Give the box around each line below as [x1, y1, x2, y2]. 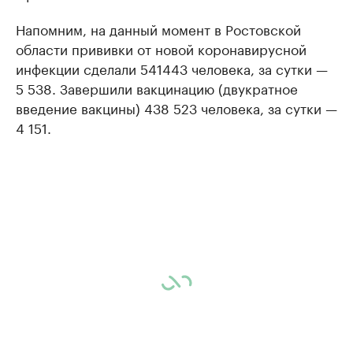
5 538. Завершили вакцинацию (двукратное [16, 77, 298, 98]
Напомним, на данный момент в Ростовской [16, 18, 301, 39]
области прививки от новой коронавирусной [16, 38, 307, 59]
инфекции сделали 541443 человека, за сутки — [16, 58, 328, 79]
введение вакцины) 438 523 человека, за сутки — [16, 97, 337, 118]
